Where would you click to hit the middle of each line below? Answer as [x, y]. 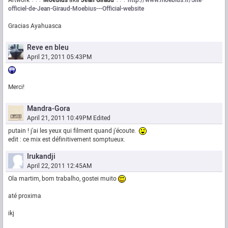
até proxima [25, 196]
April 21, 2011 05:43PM [59, 57]
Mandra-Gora [49, 109]
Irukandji [41, 157]
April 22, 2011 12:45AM [59, 166]
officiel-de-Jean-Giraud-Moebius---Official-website [76, 9]
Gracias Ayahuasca [35, 26]
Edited [102, 118]
